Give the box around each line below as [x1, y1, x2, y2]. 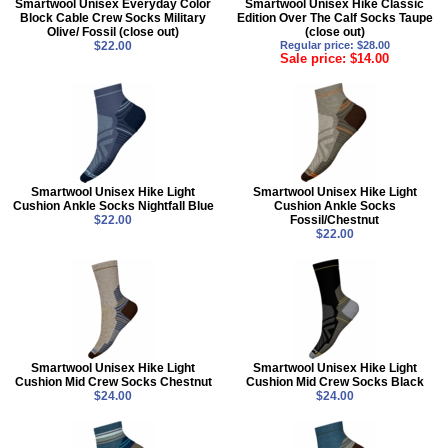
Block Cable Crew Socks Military [20, 10, 207, 25]
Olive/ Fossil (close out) [47, 24, 180, 39]
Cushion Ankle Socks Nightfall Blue [12, 199, 214, 214]
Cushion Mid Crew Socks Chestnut [14, 375, 212, 390]
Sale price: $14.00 [280, 50, 390, 66]
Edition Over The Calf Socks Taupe [236, 10, 433, 25]
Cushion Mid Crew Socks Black [245, 375, 424, 390]
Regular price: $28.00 [279, 38, 390, 51]
